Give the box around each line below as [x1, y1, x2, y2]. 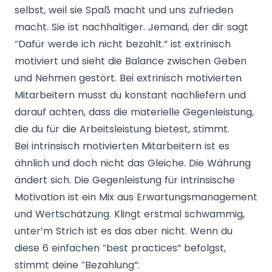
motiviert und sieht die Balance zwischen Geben [15, 53, 246, 68]
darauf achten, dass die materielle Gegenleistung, [15, 104, 254, 119]
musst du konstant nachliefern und [78, 87, 246, 102]
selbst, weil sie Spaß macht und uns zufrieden [15, 2, 233, 17]
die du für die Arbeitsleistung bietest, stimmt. [15, 121, 229, 136]
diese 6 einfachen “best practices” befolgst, [15, 240, 226, 255]
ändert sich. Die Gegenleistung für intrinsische [15, 172, 235, 187]
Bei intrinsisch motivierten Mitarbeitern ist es [15, 138, 229, 153]
